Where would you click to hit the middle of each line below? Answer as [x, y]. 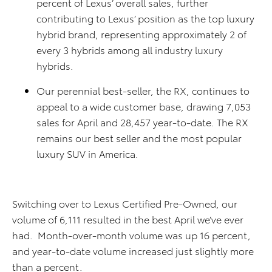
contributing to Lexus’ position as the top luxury [145, 18]
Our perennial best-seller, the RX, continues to [143, 90]
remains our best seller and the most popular [139, 138]
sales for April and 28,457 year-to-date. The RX [142, 122]
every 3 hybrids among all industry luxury [130, 49]
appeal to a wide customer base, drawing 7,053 [144, 106]
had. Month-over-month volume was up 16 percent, [131, 235]
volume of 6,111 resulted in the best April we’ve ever [128, 219]
